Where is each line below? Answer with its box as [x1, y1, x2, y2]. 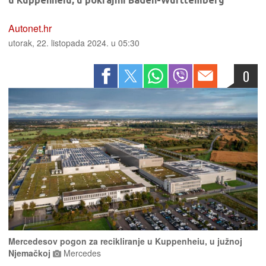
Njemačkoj [8, 247, 53, 259]
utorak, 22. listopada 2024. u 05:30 [8, 37, 140, 49]
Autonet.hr [8, 21, 52, 35]
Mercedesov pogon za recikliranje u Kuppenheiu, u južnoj [8, 235, 242, 248]
